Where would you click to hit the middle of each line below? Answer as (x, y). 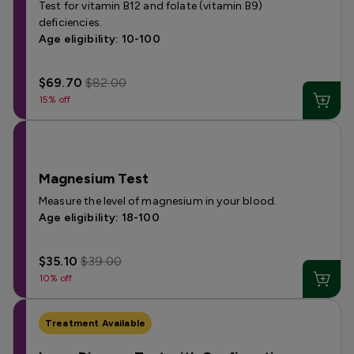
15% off (55, 100)
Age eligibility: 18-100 (99, 218)
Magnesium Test (94, 179)
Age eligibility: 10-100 (100, 39)
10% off (56, 278)
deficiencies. (71, 23)
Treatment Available (96, 323)
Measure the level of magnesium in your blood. (158, 201)
